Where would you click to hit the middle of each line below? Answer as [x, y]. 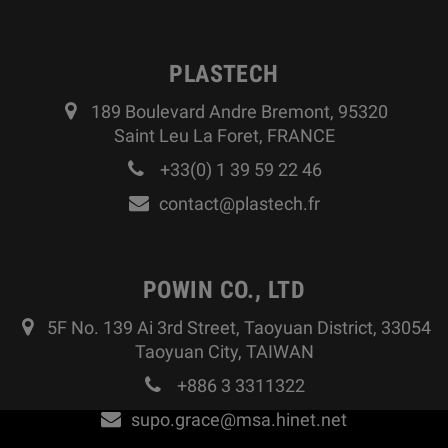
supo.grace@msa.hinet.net [239, 420]
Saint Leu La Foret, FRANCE [224, 136]
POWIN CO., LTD [224, 290]
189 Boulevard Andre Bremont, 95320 [239, 112]
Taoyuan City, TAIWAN [224, 352]
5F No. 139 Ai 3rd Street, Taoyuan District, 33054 [239, 328]
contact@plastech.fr [239, 204]
